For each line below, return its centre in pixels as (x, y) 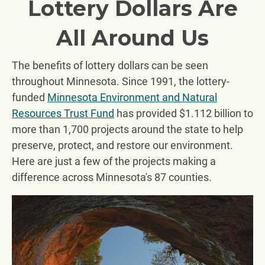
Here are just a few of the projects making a (114, 161)
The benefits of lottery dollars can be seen (110, 65)
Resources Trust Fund (63, 113)
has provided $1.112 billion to (184, 113)
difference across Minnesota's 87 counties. (113, 177)
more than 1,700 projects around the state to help (127, 129)
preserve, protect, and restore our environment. (122, 145)
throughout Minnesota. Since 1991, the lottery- (121, 81)
